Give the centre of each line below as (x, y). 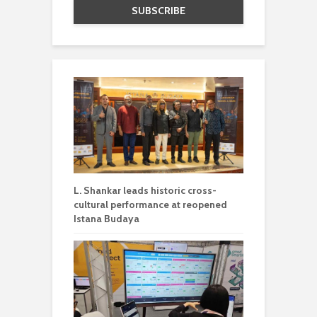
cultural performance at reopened (150, 204)
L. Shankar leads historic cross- (145, 190)
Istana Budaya (106, 218)
